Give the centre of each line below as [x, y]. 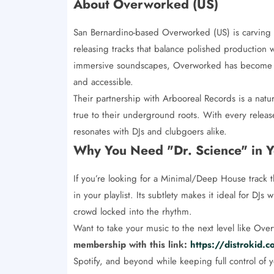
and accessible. [103, 82]
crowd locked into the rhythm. [132, 211]
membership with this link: [131, 244]
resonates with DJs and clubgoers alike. [150, 131]
